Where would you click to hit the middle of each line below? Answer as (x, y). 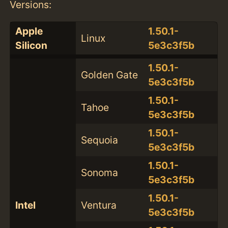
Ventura (98, 205)
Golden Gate (109, 75)
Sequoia (99, 140)
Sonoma (99, 173)
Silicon (31, 46)
